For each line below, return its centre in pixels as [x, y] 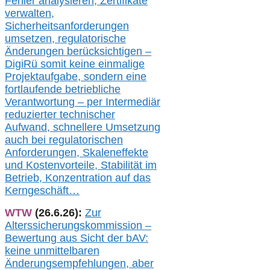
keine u [22, 251]
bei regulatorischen [77, 140]
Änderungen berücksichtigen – [78, 52]
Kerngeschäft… [42, 191]
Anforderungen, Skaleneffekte [77, 153]
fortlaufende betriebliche [63, 89]
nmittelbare [67, 251]
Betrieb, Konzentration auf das [78, 178]
